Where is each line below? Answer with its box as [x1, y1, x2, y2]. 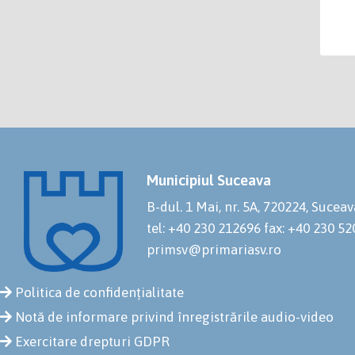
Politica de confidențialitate [15, 284, 184, 301]
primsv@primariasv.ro [147, 242, 281, 258]
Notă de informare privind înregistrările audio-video [15, 309, 334, 326]
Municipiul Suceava [147, 171, 271, 189]
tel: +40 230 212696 [147, 220, 261, 237]
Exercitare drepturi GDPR [15, 334, 170, 350]
